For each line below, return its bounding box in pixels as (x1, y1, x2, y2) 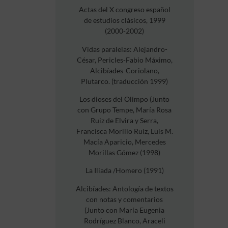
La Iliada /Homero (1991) (85, 166, 164, 175)
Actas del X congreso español (78, 5, 170, 14)
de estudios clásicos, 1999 (83, 16, 165, 25)
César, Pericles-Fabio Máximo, (76, 55, 173, 64)
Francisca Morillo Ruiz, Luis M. (76, 126, 173, 135)
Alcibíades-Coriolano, (90, 66, 159, 75)
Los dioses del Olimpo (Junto (79, 94, 170, 103)
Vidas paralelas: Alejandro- (81, 44, 167, 53)
